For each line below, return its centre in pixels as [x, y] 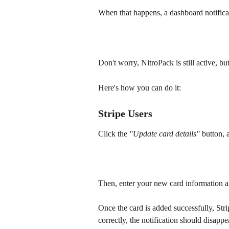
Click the [114, 133]
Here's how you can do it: [140, 87]
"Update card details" [166, 133]
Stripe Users [125, 113]
